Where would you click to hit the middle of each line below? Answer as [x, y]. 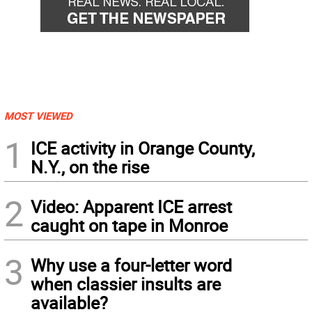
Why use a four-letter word [131, 265]
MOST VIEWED [38, 116]
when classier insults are [126, 284]
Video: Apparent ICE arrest [131, 207]
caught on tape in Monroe [129, 226]
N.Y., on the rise [90, 167]
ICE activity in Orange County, [143, 148]
